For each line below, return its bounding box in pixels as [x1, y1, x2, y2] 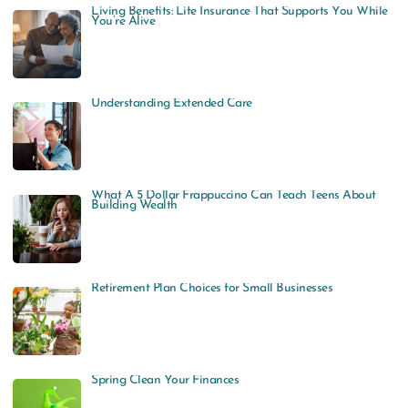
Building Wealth [91, 199, 178, 213]
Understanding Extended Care [91, 97, 252, 111]
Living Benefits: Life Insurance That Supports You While [91, 4, 388, 18]
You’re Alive [91, 14, 156, 28]
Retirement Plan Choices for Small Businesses [91, 280, 333, 295]
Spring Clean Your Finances [91, 372, 240, 387]
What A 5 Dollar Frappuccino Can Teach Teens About [91, 189, 376, 203]
